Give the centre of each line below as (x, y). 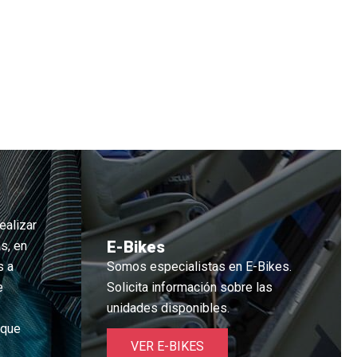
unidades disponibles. (168, 308)
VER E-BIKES (167, 347)
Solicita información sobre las (190, 287)
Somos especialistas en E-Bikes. (199, 266)
